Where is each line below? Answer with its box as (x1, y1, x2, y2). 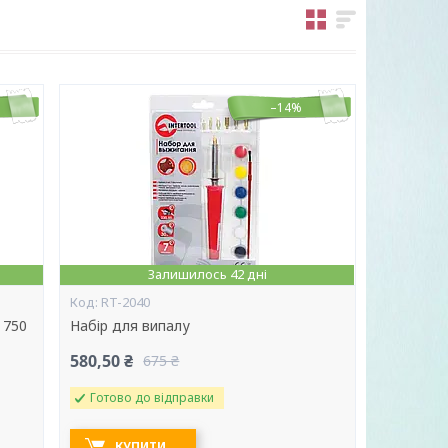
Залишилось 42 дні (147, 265, 267, 283)
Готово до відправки (90, 389, 215, 406)
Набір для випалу (70, 316, 191, 335)
